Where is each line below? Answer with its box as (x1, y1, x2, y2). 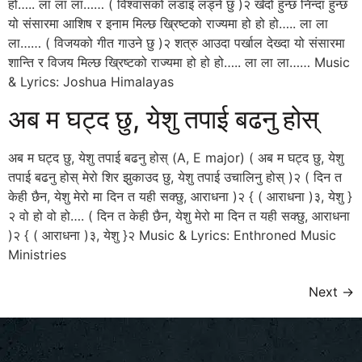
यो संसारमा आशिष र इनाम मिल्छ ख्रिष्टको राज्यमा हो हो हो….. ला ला (8, 15, 328, 32)
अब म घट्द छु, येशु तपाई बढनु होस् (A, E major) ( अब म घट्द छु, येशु (8, 149, 343, 166)
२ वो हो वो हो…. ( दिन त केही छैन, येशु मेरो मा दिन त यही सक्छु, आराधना (8, 208, 350, 225)
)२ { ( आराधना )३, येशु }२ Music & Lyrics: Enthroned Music (8, 227, 336, 244)
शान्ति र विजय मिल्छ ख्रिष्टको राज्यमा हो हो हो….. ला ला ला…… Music (8, 53, 350, 70)
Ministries (8, 246, 66, 263)
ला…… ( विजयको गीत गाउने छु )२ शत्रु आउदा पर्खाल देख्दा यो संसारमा (8, 34, 345, 51)
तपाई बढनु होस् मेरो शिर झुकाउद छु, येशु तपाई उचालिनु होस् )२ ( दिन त (8, 169, 342, 186)
